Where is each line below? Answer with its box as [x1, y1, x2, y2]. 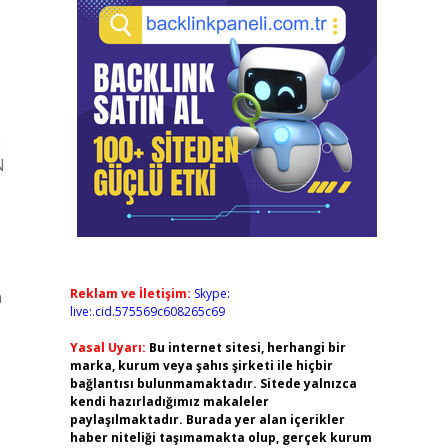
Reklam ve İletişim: [69, 285, 191, 302]
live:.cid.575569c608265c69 [69, 303, 225, 320]
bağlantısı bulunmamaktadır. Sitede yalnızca [69, 375, 357, 392]
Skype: [193, 285, 230, 302]
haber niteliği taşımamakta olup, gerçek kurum [69, 429, 372, 446]
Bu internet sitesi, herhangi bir [148, 339, 346, 356]
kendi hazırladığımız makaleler [69, 393, 269, 410]
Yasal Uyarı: [69, 339, 146, 356]
